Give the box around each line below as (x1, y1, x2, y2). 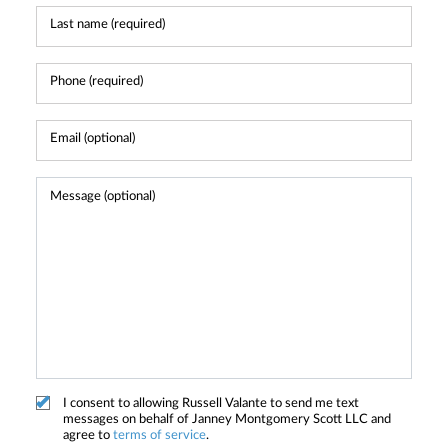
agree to (63, 428, 113, 442)
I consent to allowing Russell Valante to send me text (63, 396, 359, 410)
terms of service (113, 428, 206, 442)
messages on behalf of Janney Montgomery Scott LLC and (63, 412, 391, 426)
